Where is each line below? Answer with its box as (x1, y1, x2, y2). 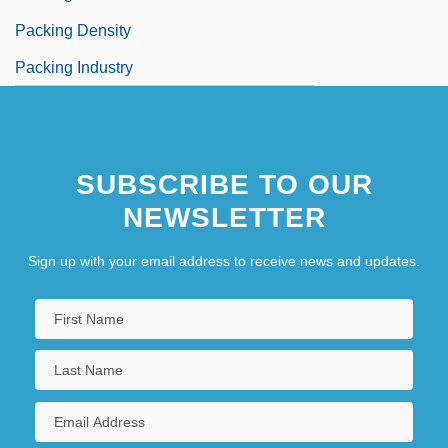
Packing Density (15, 21, 131, 39)
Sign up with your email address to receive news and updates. (28, 252, 420, 269)
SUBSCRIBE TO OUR (75, 168, 373, 200)
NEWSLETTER (122, 201, 326, 233)
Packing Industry (15, 58, 133, 76)
